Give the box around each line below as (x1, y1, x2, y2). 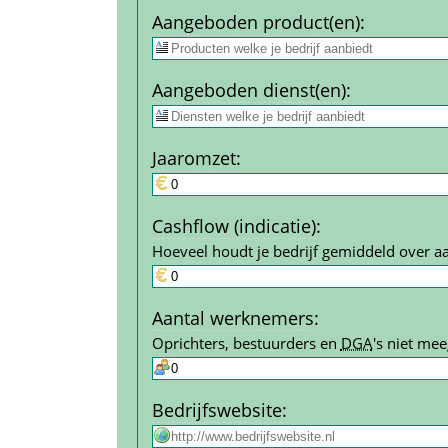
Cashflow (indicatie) (151, 213, 316, 238)
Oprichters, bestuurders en (151, 332, 341, 353)
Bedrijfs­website (151, 397, 282, 422)
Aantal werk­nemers (151, 305, 314, 330)
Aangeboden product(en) (151, 9, 360, 34)
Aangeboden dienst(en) (151, 77, 346, 102)
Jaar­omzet (151, 145, 236, 170)
